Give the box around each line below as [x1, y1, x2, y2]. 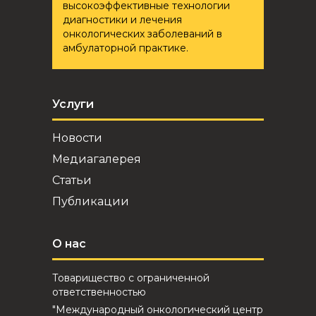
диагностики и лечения [63, 13, 182, 26]
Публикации [52, 195, 129, 208]
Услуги [52, 97, 94, 111]
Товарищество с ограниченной [52, 272, 209, 284]
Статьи [52, 174, 92, 187]
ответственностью [52, 286, 146, 298]
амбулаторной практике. [63, 42, 188, 54]
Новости [52, 131, 102, 145]
